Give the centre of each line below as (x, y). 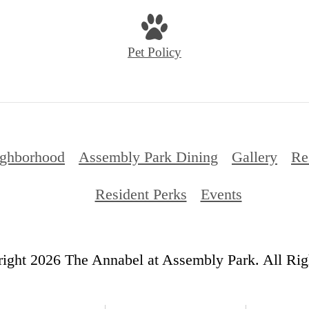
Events (221, 194)
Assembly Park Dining (148, 157)
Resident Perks (141, 194)
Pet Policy (154, 52)
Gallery (255, 157)
